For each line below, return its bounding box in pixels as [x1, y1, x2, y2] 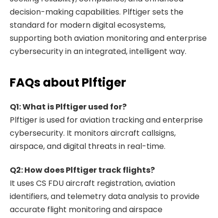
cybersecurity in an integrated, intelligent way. [10, 46, 186, 57]
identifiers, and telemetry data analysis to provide [10, 190, 200, 202]
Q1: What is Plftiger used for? [10, 101, 127, 112]
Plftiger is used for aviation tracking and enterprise [10, 114, 203, 126]
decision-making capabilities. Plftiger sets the [10, 6, 183, 18]
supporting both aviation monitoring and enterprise [10, 33, 207, 44]
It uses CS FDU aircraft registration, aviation [10, 177, 175, 189]
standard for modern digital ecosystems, [10, 19, 165, 31]
